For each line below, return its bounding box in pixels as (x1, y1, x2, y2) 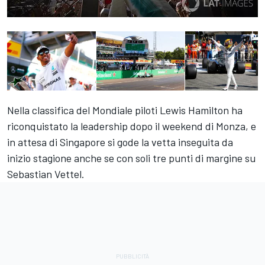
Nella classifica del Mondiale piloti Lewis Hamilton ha (7, 104, 243, 117)
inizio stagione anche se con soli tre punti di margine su (7, 151, 256, 165)
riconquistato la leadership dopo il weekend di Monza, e (7, 119, 256, 133)
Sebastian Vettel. (7, 167, 85, 181)
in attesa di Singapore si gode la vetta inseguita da (7, 135, 233, 149)
